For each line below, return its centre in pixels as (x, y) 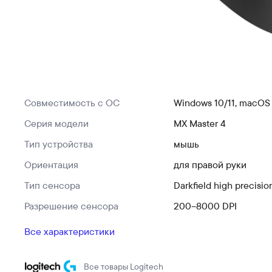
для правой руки (210, 165)
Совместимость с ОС (72, 103)
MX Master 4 (200, 123)
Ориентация (51, 165)
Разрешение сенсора (71, 206)
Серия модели (56, 123)
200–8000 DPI (205, 206)
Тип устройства (59, 144)
